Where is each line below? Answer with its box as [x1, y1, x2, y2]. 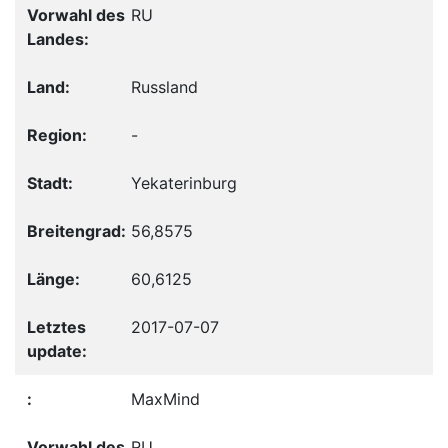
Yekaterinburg [131, 173, 237, 194]
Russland [131, 77, 198, 98]
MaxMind [131, 389, 200, 410]
